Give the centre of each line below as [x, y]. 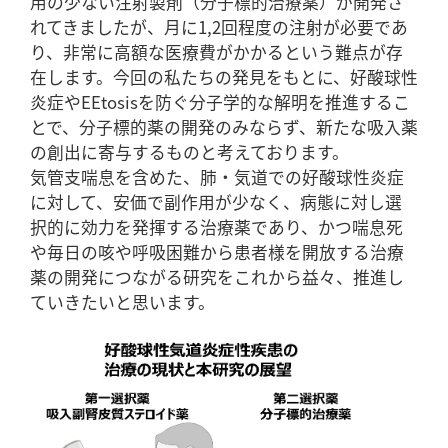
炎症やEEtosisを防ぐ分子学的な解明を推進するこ [220, 101]
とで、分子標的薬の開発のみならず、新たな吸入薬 [224, 126]
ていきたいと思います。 [122, 301]
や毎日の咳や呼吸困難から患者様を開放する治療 [217, 251]
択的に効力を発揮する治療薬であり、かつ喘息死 [216, 226]
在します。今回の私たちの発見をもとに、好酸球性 [224, 76]
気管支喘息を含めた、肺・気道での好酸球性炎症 [217, 176]
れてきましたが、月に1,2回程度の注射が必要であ [219, 26]
